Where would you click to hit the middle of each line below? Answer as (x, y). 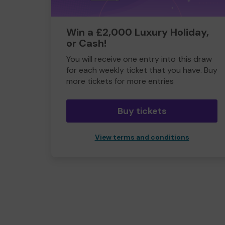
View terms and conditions (142, 137)
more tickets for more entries (120, 81)
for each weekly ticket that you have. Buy (142, 70)
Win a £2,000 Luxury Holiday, (138, 32)
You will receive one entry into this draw (139, 59)
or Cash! (86, 43)
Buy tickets (142, 111)
